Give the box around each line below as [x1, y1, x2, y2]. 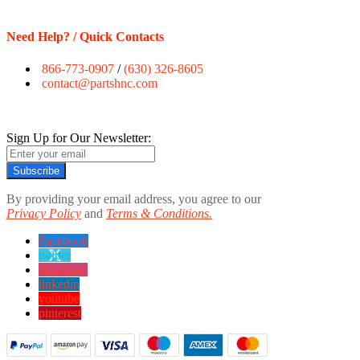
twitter [39, 247, 71, 262]
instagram [39, 262, 88, 276]
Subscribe [13, 164, 59, 177]
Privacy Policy [6, 206, 81, 220]
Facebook [39, 233, 88, 247]
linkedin [39, 276, 80, 291]
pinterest [39, 305, 81, 320]
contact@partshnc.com [42, 76, 157, 90]
